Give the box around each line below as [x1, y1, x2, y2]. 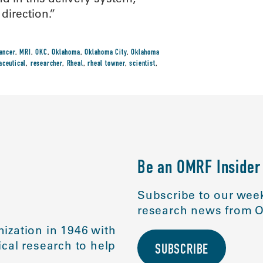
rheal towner [87, 60, 125, 68]
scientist [129, 60, 156, 68]
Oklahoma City [85, 49, 127, 57]
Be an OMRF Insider [137, 160, 261, 178]
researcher [30, 60, 62, 68]
